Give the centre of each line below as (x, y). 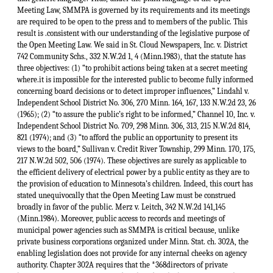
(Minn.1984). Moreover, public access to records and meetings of (121, 218)
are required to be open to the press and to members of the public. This (132, 21)
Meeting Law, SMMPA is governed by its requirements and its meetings (133, 10)
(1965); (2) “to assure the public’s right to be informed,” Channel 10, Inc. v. (136, 114)
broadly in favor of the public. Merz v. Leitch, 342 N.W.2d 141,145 (121, 207)
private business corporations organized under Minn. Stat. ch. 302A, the (133, 241)
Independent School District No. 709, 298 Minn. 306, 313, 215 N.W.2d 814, (134, 126)
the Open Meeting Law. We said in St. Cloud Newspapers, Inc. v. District (132, 44)
